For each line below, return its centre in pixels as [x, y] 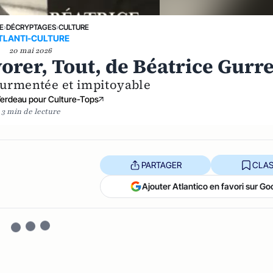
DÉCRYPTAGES [31, 27]
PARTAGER [161, 165]
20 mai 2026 [31, 51]
